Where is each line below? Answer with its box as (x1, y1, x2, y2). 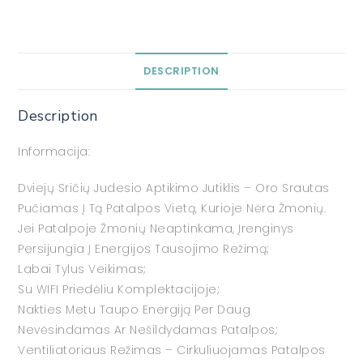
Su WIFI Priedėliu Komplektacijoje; (18, 281, 220, 298)
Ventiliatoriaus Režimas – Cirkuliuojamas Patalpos (18, 342, 326, 359)
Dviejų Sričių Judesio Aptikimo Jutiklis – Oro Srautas (18, 180, 330, 197)
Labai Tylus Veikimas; (18, 261, 147, 278)
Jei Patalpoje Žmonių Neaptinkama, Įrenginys (18, 220, 294, 237)
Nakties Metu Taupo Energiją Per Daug (18, 301, 251, 318)
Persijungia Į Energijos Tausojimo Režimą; (18, 241, 270, 258)
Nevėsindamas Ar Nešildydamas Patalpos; (18, 322, 279, 339)
